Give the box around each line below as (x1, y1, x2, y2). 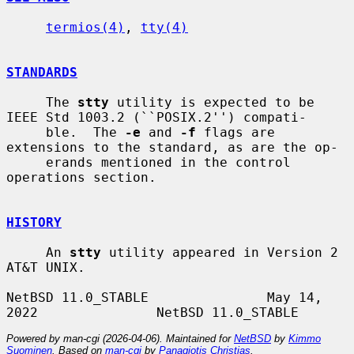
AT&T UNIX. (6, 259, 85, 275)
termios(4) (46, 19, 125, 35)
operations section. (6, 169, 156, 185)
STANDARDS (6, 64, 77, 80)
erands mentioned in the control (6, 154, 46, 170)
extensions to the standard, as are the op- (6, 139, 338, 155)
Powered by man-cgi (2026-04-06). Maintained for (6, 332, 234, 345)
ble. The (46, 124, 125, 140)
